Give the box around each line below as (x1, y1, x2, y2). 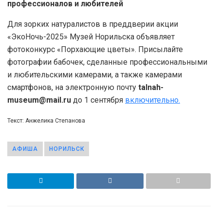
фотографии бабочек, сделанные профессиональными (7, 57, 207, 67)
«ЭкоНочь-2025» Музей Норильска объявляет (7, 32, 175, 42)
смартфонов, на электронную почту (7, 83, 138, 92)
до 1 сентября (71, 95, 125, 105)
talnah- (138, 83, 163, 92)
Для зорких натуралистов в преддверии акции (7, 19, 178, 29)
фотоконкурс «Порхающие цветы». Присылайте (7, 45, 183, 54)
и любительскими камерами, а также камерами (7, 70, 182, 80)
